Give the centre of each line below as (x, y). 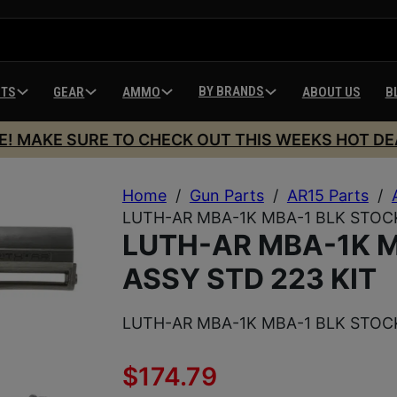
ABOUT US (331, 92)
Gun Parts (226, 195)
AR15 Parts (327, 195)
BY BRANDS (231, 91)
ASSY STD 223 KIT (249, 278)
